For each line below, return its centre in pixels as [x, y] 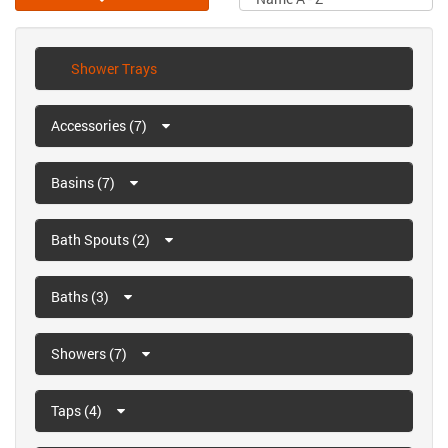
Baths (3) [81, 297]
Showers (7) [90, 354]
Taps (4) [78, 411]
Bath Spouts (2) [102, 240]
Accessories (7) [100, 126]
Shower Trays [114, 69]
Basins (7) [84, 183]
